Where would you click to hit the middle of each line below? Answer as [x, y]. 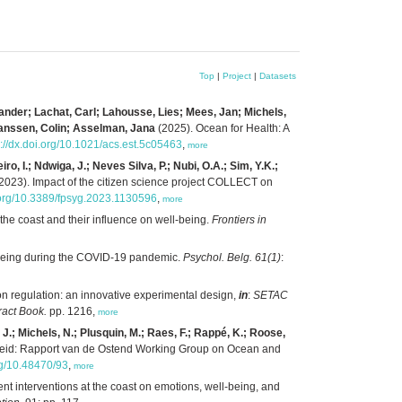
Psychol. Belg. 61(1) [232, 257]
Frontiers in [239, 219]
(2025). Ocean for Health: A [222, 128]
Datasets [278, 75]
